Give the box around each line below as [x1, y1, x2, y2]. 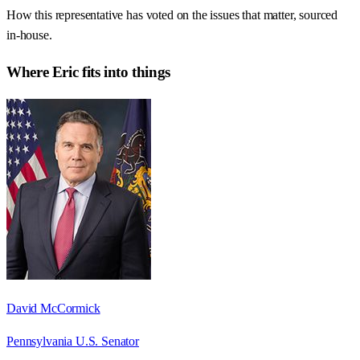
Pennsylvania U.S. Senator [6, 333, 139, 348]
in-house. [6, 28, 52, 43]
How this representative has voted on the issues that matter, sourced [6, 8, 338, 22]
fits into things [78, 63, 170, 80]
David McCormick [6, 301, 100, 315]
